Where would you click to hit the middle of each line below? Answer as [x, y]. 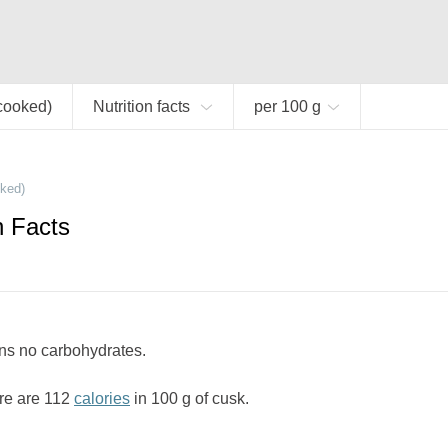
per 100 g [287, 106]
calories [102, 398]
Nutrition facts [143, 106]
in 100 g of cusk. [189, 398]
